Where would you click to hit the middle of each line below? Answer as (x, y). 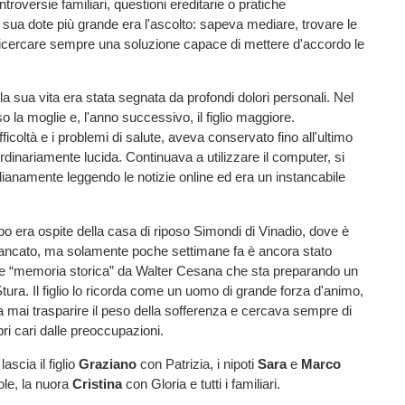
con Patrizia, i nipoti (197, 363)
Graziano (108, 363)
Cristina (97, 383)
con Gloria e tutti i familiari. (201, 383)
